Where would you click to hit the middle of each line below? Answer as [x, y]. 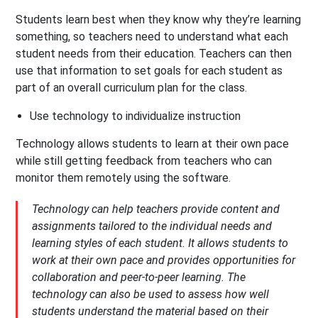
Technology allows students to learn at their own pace [153, 144]
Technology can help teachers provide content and [156, 209]
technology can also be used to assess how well [151, 295]
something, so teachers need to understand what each [152, 37]
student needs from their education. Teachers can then [154, 54]
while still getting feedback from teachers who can [144, 161]
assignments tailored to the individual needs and [152, 226]
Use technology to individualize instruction [136, 116]
